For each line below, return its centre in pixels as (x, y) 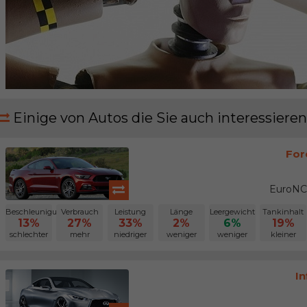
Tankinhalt (283, 211)
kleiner (283, 234)
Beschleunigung (36, 211)
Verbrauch (79, 211)
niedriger (131, 234)
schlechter (28, 234)
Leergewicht (232, 211)
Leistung (131, 211)
